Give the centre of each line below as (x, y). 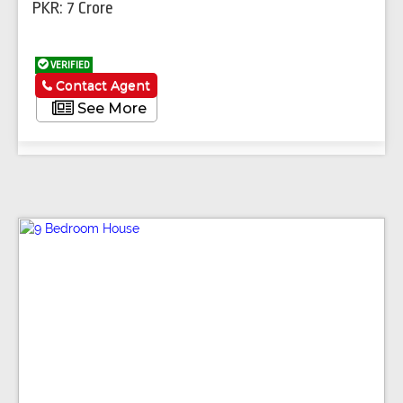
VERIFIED (69, 65)
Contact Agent (102, 85)
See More (110, 108)
